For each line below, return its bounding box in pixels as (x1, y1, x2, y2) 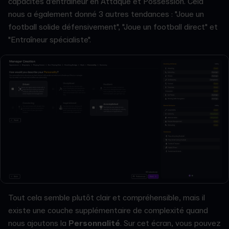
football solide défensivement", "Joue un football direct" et (8, 21, 218, 32)
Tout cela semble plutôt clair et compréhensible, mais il (8, 193, 205, 203)
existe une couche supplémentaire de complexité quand (8, 205, 208, 216)
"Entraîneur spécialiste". (8, 34, 91, 45)
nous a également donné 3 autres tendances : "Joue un (8, 9, 204, 19)
